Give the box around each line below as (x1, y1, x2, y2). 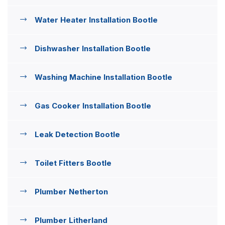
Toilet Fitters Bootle (35, 158, 111, 168)
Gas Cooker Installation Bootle (35, 100, 151, 110)
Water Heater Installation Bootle (35, 15, 158, 25)
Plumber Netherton (35, 186, 108, 196)
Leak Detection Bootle (35, 129, 120, 139)
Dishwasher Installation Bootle (35, 43, 151, 53)
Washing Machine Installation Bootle (35, 72, 172, 82)
